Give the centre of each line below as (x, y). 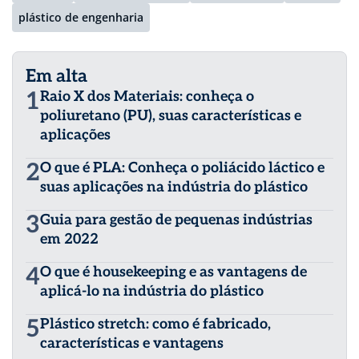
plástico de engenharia (81, 18)
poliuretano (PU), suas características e (171, 116)
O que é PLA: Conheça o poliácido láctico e (182, 168)
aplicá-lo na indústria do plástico (152, 292)
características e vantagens (132, 344)
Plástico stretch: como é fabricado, (155, 325)
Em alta (56, 77)
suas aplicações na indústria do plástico (174, 188)
